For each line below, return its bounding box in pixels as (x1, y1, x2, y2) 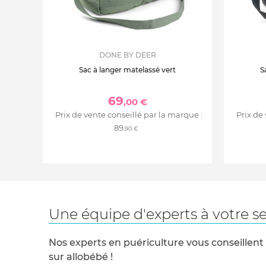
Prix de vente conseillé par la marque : (55, 109, 202, 119)
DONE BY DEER (99, 50, 156, 59)
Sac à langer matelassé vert (79, 65, 176, 74)
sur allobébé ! (49, 251, 113, 262)
